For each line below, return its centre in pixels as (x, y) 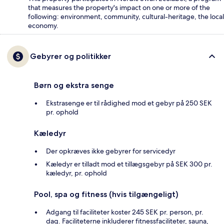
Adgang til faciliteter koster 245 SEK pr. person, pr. (125, 212)
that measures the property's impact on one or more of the (119, 8)
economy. (43, 26)
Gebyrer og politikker (70, 56)
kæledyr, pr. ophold (76, 173)
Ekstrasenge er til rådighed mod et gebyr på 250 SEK (129, 103)
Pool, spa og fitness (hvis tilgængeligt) (106, 194)
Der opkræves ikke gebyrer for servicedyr (111, 151)
